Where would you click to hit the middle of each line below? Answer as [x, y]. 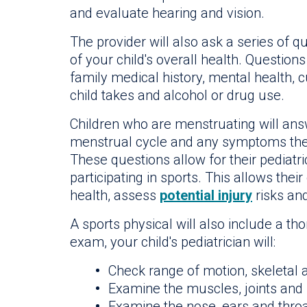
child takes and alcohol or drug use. [177, 95]
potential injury [206, 195]
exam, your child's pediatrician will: [173, 242]
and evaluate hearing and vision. [167, 13]
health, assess [115, 195]
